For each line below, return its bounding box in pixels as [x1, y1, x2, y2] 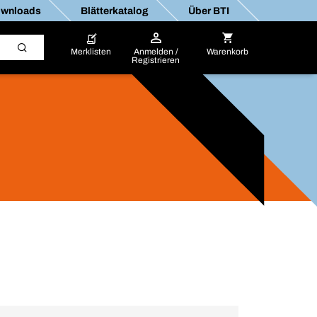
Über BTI [188, 5, 229, 16]
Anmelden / [133, 47, 178, 57]
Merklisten [71, 47, 112, 57]
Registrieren [132, 55, 180, 65]
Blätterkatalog [80, 5, 148, 16]
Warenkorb [206, 47, 248, 57]
